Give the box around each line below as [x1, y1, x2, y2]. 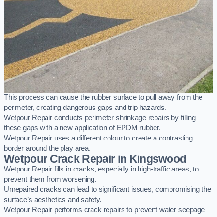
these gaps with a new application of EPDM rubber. [4, 124, 161, 132]
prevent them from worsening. [4, 175, 96, 184]
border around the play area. [4, 144, 91, 153]
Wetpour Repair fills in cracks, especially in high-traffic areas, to [4, 165, 199, 173]
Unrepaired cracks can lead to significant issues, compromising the [4, 186, 211, 194]
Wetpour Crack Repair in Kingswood [4, 153, 186, 166]
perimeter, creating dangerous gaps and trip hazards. [4, 104, 167, 112]
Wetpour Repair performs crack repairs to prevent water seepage [4, 206, 205, 214]
